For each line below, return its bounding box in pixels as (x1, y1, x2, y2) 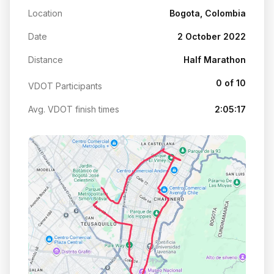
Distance (28, 54, 63, 65)
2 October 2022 (177, 31, 246, 42)
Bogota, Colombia (169, 7, 246, 18)
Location (28, 7, 62, 18)
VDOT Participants (28, 80, 102, 91)
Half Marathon (183, 54, 246, 65)
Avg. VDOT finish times (28, 103, 119, 114)
